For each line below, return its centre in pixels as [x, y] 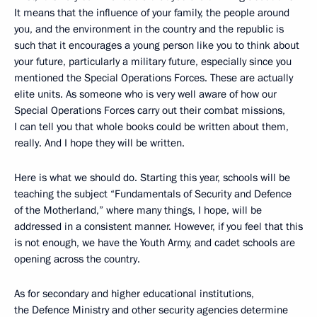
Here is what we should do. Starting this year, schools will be [152, 177]
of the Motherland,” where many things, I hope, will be [138, 210]
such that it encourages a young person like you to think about [157, 45]
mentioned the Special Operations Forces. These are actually [154, 77]
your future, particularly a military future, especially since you [153, 61]
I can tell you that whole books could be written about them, [151, 126]
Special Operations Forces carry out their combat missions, [150, 110]
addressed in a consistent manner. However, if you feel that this [158, 226]
